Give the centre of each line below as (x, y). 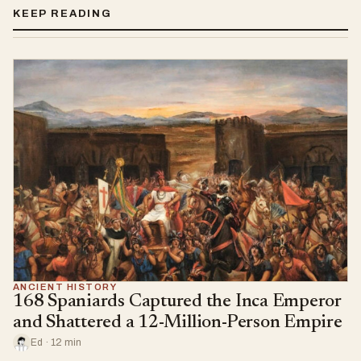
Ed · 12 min (56, 343)
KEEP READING (62, 13)
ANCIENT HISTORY (65, 287)
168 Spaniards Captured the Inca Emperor (177, 302)
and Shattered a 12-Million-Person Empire (178, 323)
